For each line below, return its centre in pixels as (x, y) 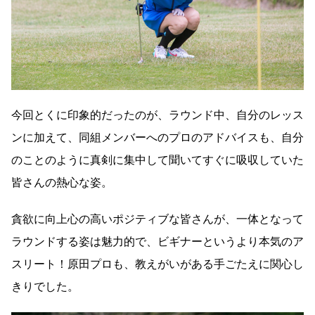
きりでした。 (45, 287)
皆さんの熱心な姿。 (62, 183)
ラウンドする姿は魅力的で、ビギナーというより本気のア (157, 242)
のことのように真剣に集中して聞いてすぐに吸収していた (157, 160)
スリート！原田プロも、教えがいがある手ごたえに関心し (157, 264)
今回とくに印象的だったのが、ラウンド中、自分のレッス (157, 115)
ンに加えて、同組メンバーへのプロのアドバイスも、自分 (157, 138)
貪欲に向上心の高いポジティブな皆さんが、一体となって (157, 219)
